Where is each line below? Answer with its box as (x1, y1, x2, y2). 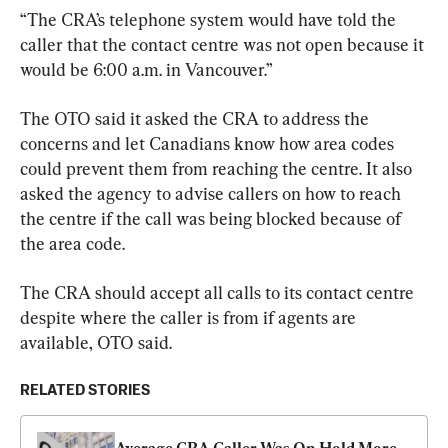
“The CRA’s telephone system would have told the (20, 8, 400, 30)
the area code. (20, 232, 125, 254)
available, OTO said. (20, 331, 172, 353)
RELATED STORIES (20, 382, 150, 398)
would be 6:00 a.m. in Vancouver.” (20, 58, 273, 80)
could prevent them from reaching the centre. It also (20, 157, 416, 179)
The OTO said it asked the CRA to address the (20, 107, 373, 129)
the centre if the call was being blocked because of (20, 207, 405, 229)
